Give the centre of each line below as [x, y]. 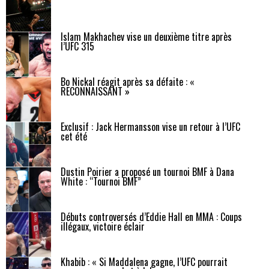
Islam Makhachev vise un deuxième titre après [146, 37]
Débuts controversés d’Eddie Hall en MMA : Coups [151, 217]
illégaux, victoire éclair [103, 227]
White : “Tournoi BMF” [101, 182]
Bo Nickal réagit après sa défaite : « [128, 82]
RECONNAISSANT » [95, 92]
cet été [74, 137]
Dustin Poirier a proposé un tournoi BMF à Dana [147, 172]
